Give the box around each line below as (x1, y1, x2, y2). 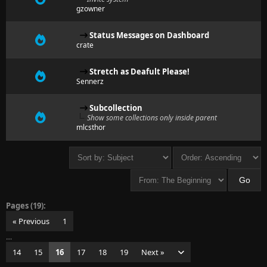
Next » (141, 247, 164, 257)
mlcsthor (76, 122, 105, 132)
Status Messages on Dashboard (89, 30, 209, 41)
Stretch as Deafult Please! (89, 66, 190, 77)
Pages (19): (6, 200, 46, 211)
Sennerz (76, 76, 104, 86)
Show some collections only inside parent (87, 113, 217, 123)
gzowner (76, 4, 105, 14)
